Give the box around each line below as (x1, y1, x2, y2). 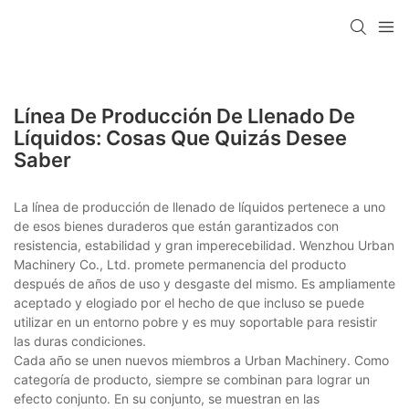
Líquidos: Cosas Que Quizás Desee (14, 125, 347, 150)
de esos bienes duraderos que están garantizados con (14, 217, 339, 234)
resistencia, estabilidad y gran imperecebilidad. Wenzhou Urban (14, 236, 394, 253)
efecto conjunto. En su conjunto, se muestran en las (14, 390, 320, 406)
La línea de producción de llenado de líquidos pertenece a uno (14, 198, 385, 215)
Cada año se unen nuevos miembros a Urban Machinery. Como (14, 351, 389, 368)
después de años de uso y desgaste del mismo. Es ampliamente (14, 275, 395, 291)
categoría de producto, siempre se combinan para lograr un (14, 371, 370, 387)
